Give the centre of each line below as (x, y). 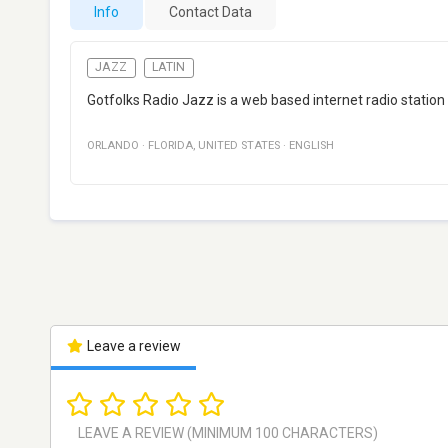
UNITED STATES (239, 146)
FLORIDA (170, 146)
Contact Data (210, 12)
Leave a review (132, 346)
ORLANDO (113, 146)
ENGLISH (311, 146)
